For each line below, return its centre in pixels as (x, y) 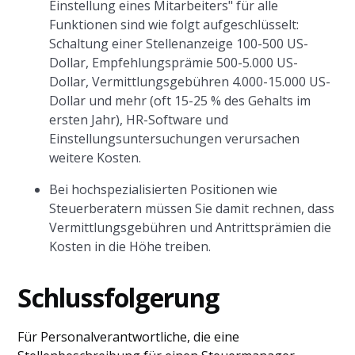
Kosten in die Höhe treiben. (130, 246)
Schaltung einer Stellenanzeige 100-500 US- (179, 44)
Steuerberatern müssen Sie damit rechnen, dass (192, 208)
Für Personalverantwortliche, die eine (129, 337)
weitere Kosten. (95, 158)
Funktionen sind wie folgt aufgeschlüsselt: (174, 25)
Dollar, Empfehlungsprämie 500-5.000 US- (174, 63)
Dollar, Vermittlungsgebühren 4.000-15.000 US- (190, 82)
